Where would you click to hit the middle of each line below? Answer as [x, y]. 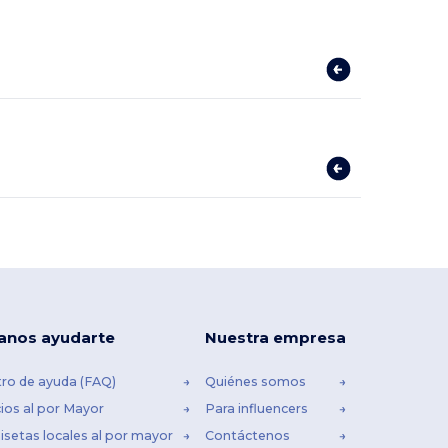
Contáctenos [248, 436]
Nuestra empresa [276, 338]
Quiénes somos [256, 382]
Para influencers [257, 409]
